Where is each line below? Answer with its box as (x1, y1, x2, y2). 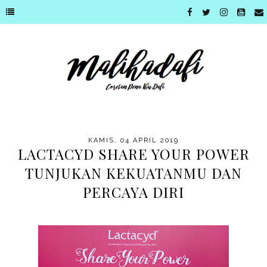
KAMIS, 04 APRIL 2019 (88, 136, 179, 145)
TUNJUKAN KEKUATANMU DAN (25, 163, 242, 183)
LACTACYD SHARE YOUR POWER (17, 144, 250, 164)
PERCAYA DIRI (83, 182, 184, 202)
